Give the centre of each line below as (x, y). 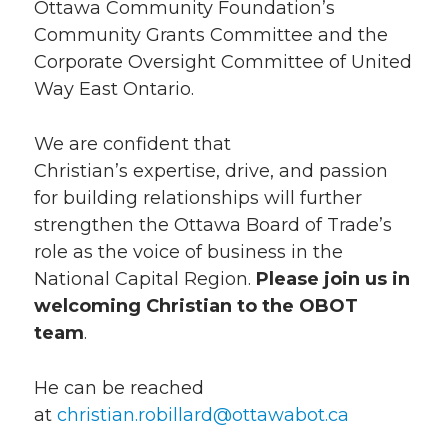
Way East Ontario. (114, 89)
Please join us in (333, 279)
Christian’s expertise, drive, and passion (211, 171)
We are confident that (132, 144)
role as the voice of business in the (188, 252)
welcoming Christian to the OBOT (196, 306)
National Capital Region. (145, 279)
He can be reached (119, 388)
